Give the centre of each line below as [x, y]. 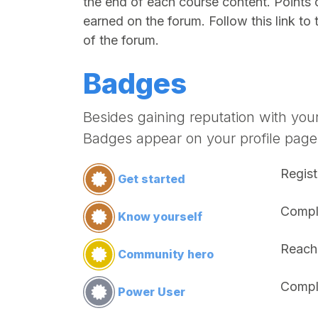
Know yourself [160, 216]
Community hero [166, 254]
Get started [152, 179]
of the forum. [121, 40]
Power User [152, 292]
